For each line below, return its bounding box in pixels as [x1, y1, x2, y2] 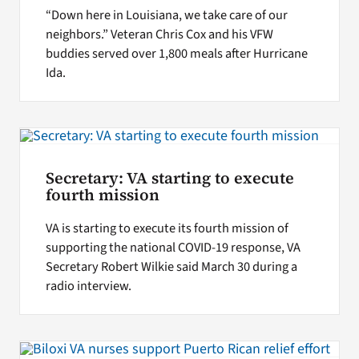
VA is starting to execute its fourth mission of [45, 219, 288, 239]
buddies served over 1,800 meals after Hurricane [45, 44, 308, 64]
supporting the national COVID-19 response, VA [45, 238, 301, 258]
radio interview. [45, 276, 131, 296]
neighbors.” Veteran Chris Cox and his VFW [45, 25, 273, 45]
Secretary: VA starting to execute [45, 167, 294, 189]
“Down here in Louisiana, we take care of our [45, 6, 288, 26]
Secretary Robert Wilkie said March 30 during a [45, 257, 297, 277]
